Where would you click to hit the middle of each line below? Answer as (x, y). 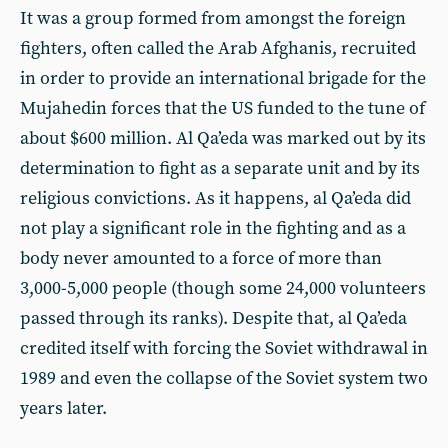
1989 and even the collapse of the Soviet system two (224, 378)
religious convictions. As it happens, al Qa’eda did (215, 198)
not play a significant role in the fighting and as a (213, 228)
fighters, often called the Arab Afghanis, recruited (218, 48)
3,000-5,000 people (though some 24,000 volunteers (223, 288)
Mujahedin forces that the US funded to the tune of (222, 108)
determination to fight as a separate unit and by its (220, 168)
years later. (63, 408)
